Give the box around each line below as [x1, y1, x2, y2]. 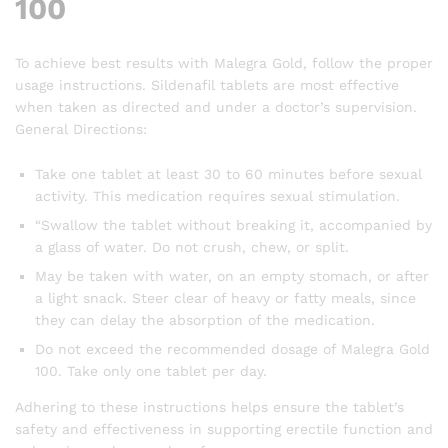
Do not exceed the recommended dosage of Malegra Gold [35, 341, 430, 358]
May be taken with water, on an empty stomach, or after [35, 268, 429, 285]
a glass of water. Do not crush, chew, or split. [35, 239, 349, 256]
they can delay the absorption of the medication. [35, 312, 375, 329]
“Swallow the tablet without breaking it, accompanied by [35, 217, 432, 234]
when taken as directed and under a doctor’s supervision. [15, 98, 417, 115]
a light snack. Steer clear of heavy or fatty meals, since [35, 290, 416, 307]
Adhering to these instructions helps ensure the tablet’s [15, 399, 404, 416]
